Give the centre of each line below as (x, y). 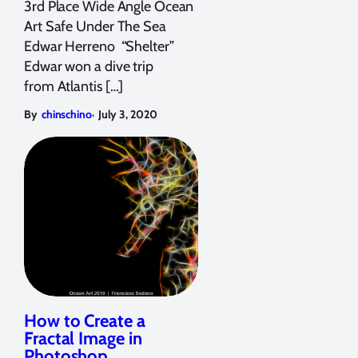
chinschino (66, 114)
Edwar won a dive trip (89, 66)
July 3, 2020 (127, 114)
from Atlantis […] (74, 86)
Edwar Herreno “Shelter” (102, 46)
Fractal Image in (83, 338)
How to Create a (85, 320)
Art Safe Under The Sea (95, 26)
